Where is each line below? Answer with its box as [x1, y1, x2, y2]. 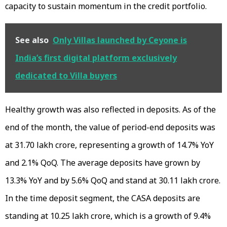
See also [15, 34, 49, 46]
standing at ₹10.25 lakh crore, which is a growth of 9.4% [5, 210, 211, 222]
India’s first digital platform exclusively [15, 52, 177, 64]
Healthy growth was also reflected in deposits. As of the [5, 104, 216, 116]
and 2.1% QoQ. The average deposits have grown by [5, 157, 200, 169]
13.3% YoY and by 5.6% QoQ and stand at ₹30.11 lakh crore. [5, 175, 220, 186]
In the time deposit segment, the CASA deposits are [5, 193, 200, 204]
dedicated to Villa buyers [15, 70, 117, 82]
